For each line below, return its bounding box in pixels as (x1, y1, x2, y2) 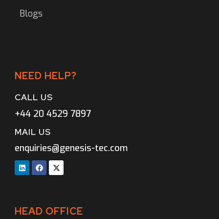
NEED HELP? (15, 69, 77, 83)
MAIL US (15, 126, 51, 137)
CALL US (15, 92, 53, 103)
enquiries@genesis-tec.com (15, 142, 128, 154)
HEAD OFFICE (15, 204, 83, 218)
